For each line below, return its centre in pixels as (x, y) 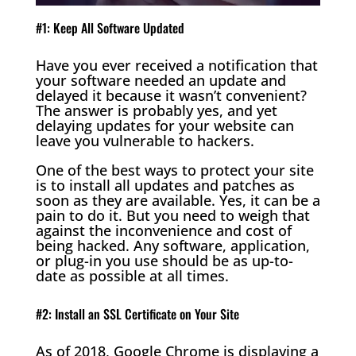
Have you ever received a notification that (176, 65)
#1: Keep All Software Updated (110, 27)
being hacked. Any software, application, (172, 245)
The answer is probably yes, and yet (156, 110)
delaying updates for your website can (164, 125)
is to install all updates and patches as (165, 185)
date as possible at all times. (132, 275)
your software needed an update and (161, 80)
